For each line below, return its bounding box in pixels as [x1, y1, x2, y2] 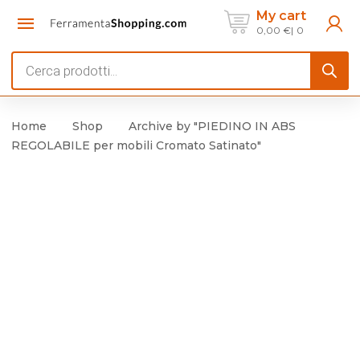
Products [10, 53, 71, 69]
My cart [256, 7, 306, 23]
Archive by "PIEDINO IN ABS [129, 119, 296, 133]
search [10, 76, 53, 92]
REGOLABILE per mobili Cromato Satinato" [11, 138, 261, 153]
